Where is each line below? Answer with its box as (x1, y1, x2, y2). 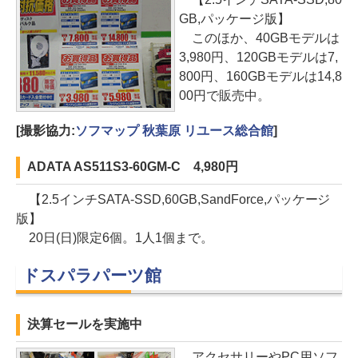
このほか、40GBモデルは (179, 30, 340, 45)
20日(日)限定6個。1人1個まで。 (16, 230, 213, 245)
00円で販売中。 (179, 88, 270, 102)
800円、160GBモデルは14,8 (179, 69, 342, 83)
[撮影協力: (16, 123, 75, 137)
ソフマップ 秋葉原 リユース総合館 (74, 123, 273, 137)
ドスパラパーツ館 (22, 265, 161, 284)
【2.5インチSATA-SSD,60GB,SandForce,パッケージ (16, 192, 331, 206)
